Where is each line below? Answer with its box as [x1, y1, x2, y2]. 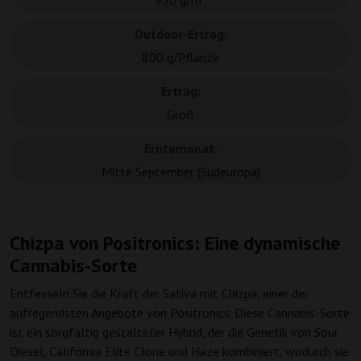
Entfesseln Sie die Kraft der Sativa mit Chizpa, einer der [10, 285, 309, 302]
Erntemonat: [143, 140, 218, 157]
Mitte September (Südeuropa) [101, 164, 260, 180]
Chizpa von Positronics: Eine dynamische [10, 230, 340, 256]
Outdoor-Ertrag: [134, 26, 227, 43]
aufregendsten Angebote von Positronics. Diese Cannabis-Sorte [10, 305, 350, 322]
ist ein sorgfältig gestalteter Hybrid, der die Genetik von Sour [10, 324, 338, 341]
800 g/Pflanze [142, 49, 219, 66]
